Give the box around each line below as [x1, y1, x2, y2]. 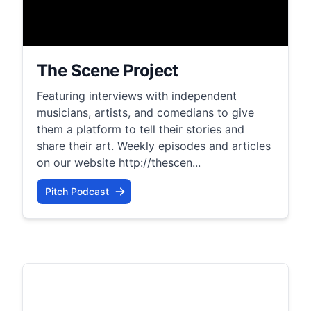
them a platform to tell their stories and [37, 121, 244, 136]
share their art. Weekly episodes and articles [37, 138, 271, 153]
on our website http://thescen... [37, 155, 201, 169]
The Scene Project [37, 60, 178, 81]
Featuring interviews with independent [37, 88, 237, 103]
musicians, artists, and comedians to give [37, 105, 254, 119]
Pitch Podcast [45, 185, 109, 197]
